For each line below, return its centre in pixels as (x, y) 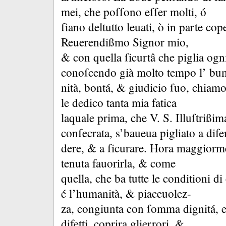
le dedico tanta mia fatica (119, 103)
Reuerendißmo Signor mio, (125, 42)
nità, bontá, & (95, 88)
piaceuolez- (164, 193)
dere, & (80, 148)
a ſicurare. (125, 148)
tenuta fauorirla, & (106, 163)
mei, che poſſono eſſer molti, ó (134, 12)
